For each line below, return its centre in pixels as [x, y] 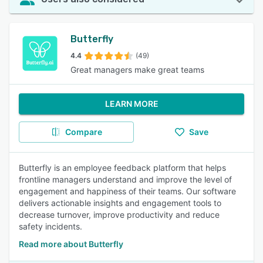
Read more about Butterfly [71, 244]
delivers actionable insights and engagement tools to [120, 203]
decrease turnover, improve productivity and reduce [119, 215]
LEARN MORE [131, 104]
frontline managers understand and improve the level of [125, 179]
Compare [83, 132]
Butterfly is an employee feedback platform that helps [122, 168]
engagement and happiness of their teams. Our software [127, 191]
